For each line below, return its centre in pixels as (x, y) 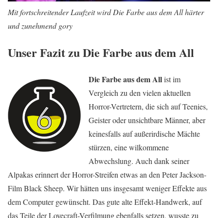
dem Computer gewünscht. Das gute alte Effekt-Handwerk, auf (105, 201)
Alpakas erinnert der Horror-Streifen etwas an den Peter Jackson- (107, 174)
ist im (171, 79)
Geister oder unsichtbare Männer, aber (147, 120)
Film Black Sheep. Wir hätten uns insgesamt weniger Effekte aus (107, 188)
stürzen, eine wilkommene (129, 147)
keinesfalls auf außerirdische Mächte (144, 133)
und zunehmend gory (40, 25)
